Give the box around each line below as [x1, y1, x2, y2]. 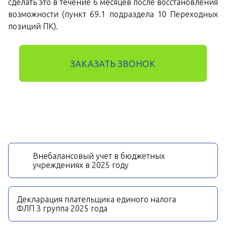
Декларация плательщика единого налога [17, 195, 176, 204]
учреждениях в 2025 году [33, 160, 129, 170]
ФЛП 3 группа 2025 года [17, 204, 107, 213]
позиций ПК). [8, 22, 58, 31]
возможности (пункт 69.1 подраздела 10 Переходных [8, 10, 218, 19]
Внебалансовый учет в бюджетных [33, 151, 165, 161]
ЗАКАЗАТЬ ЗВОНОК [70, 59, 156, 69]
